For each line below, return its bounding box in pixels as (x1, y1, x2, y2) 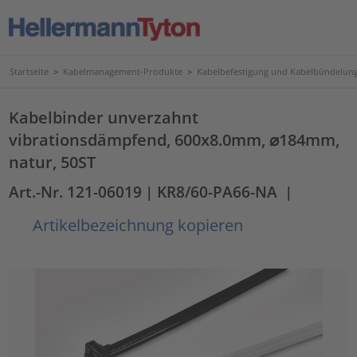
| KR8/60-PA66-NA (145, 182, 278, 202)
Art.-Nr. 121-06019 (9, 182, 143, 202)
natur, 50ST (9, 151, 96, 173)
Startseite (10, 65, 49, 77)
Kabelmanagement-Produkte (63, 65, 182, 77)
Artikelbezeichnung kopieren (29, 214, 244, 236)
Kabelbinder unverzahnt (9, 106, 199, 128)
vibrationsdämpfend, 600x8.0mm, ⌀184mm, (9, 128, 340, 151)
